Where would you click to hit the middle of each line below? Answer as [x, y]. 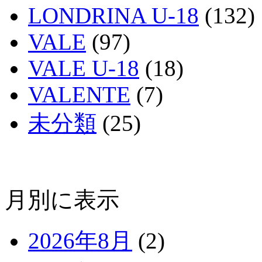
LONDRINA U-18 [113, 15]
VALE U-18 [84, 68]
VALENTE [79, 94]
